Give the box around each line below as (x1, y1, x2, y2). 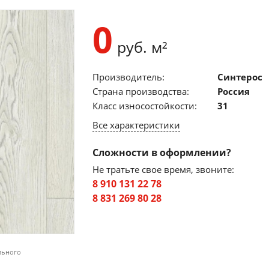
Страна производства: (92, 85, 189, 97)
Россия (217, 85, 250, 97)
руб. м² (113, 37, 168, 57)
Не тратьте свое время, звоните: (92, 163, 234, 175)
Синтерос (217, 71, 262, 83)
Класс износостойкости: (92, 100, 197, 112)
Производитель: (92, 71, 165, 83)
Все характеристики (92, 119, 180, 131)
